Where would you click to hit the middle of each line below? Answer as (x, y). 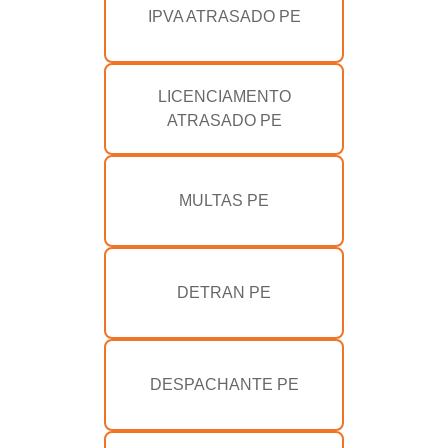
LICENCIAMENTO (224, 97)
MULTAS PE (224, 201)
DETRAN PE (224, 293)
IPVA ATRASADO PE (224, 17)
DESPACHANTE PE (224, 385)
